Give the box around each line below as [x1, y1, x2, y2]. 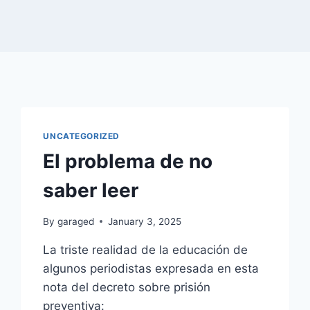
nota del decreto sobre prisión [43, 280, 211, 294]
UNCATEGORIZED [43, 131, 120, 141]
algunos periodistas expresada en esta [43, 261, 259, 275]
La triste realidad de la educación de [43, 242, 248, 257]
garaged [57, 215, 94, 227]
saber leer [43, 178, 139, 202]
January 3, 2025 [107, 215, 181, 227]
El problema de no [43, 149, 213, 173]
